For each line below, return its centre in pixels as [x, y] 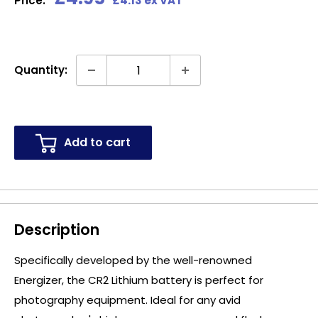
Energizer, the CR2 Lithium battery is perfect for [139, 280]
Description [57, 230]
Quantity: [41, 70]
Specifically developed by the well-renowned [133, 261]
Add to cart [97, 142]
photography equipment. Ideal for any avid [127, 300]
